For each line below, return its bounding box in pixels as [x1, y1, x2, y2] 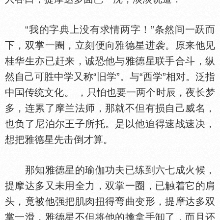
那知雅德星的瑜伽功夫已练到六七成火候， [5, 165, 215, 175]
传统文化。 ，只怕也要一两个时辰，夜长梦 [25, 87, 216, 98]
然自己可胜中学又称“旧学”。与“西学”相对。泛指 [5, 71, 215, 82]
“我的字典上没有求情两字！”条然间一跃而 [5, 24, 215, 35]
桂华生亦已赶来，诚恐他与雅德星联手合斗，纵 [5, 55, 215, 66]
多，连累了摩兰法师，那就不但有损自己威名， [5, 103, 215, 113]
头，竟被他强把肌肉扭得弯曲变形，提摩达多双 [5, 196, 215, 207]
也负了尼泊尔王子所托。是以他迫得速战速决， [5, 118, 215, 129]
